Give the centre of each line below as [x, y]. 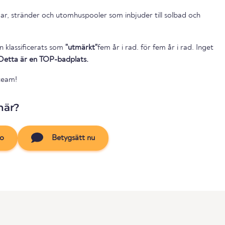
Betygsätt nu [72, 138]
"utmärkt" [81, 47]
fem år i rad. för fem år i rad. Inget [119, 47]
